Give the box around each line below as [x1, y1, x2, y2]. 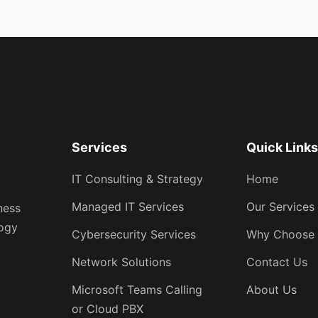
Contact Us [246, 255, 308, 269]
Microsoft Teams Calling [71, 283, 202, 297]
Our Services [246, 199, 315, 214]
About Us [246, 283, 297, 297]
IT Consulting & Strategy [71, 172, 203, 186]
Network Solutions [71, 255, 171, 269]
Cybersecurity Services [71, 227, 196, 241]
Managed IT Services [71, 199, 184, 214]
